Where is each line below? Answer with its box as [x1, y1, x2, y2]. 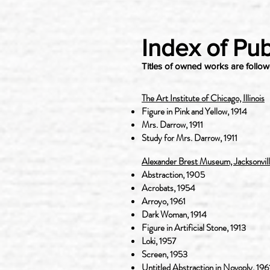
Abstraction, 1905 [142, 168, 205, 181]
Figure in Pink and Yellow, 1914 [142, 105, 247, 118]
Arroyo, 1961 [142, 195, 186, 208]
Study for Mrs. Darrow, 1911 [142, 131, 237, 145]
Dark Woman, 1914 [142, 208, 207, 221]
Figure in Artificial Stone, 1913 [142, 221, 246, 234]
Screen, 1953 [142, 248, 187, 261]
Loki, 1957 [142, 234, 176, 248]
